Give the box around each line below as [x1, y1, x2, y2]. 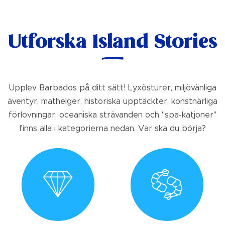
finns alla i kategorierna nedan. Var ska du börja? [19, 124, 206, 133]
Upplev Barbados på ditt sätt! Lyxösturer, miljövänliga [9, 83, 216, 92]
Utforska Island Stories [8, 30, 217, 56]
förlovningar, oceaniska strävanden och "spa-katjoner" [9, 110, 216, 119]
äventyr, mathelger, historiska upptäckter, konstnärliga [8, 97, 217, 105]
